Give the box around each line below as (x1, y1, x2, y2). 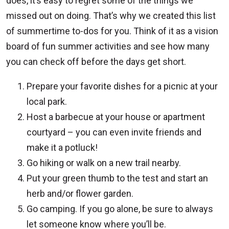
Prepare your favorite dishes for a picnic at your (27, 80, 218, 91)
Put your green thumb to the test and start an (27, 172, 208, 184)
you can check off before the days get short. (6, 56, 186, 67)
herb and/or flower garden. (27, 188, 133, 199)
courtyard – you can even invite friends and (27, 126, 201, 138)
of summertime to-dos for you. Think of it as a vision (6, 25, 218, 36)
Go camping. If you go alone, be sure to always (27, 203, 213, 214)
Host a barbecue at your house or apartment (27, 111, 205, 122)
